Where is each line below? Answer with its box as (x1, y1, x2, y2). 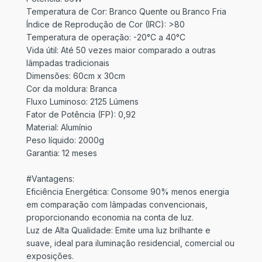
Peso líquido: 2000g (26, 135, 104, 145)
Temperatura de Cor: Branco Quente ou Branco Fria (26, 6, 226, 16)
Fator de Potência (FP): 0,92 (26, 109, 136, 119)
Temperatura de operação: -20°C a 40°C (26, 32, 185, 42)
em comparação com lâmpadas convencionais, (26, 199, 208, 209)
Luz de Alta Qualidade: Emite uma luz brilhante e (26, 225, 211, 235)
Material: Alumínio (26, 122, 92, 132)
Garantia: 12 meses (26, 148, 97, 158)
